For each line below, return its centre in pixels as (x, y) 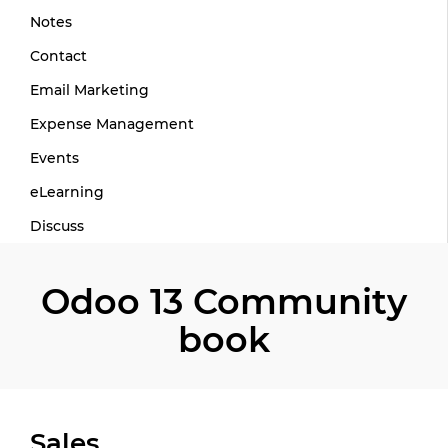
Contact (58, 56)
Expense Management (112, 124)
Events (54, 158)
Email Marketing (89, 90)
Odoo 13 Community (224, 301)
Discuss (57, 226)
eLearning (67, 192)
